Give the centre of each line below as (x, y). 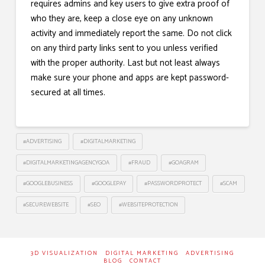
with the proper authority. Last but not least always (125, 63)
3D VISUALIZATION (64, 253)
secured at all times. (68, 93)
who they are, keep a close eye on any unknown (122, 19)
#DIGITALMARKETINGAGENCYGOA (67, 162)
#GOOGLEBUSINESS (48, 184)
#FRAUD (139, 162)
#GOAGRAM (183, 162)
